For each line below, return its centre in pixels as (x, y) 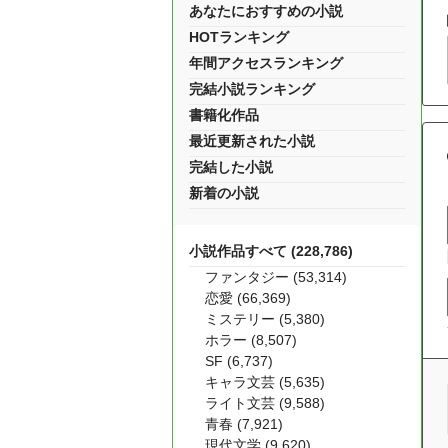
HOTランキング (239, 37)
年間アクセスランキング (266, 63)
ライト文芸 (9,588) (265, 403)
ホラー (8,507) (251, 340)
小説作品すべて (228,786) (271, 251)
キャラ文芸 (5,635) (265, 382)
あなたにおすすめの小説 (266, 11)
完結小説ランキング (252, 89)
